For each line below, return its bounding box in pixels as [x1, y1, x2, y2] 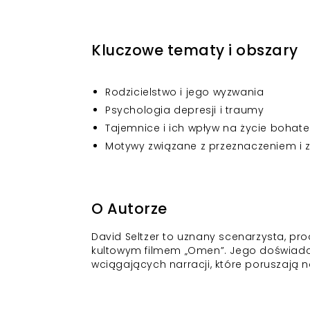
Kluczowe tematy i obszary [91, 40, 298, 60]
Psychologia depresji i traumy [105, 103, 264, 117]
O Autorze [91, 199, 167, 219]
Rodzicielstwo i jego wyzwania [105, 85, 264, 99]
